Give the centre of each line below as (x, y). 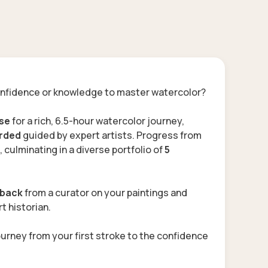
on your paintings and (138, 192)
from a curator (57, 192)
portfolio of (138, 149)
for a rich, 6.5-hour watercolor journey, (98, 121)
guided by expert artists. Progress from (112, 135)
